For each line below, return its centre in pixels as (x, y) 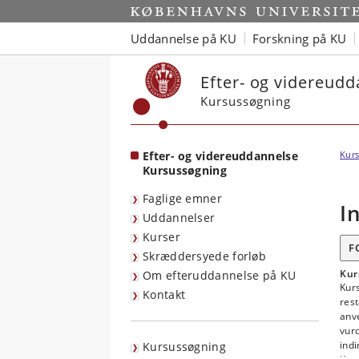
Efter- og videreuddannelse (220, 156)
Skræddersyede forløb (204, 256)
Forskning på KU (299, 38)
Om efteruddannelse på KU (220, 275)
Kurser (161, 237)
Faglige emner (182, 198)
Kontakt (164, 294)
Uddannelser (179, 218)
